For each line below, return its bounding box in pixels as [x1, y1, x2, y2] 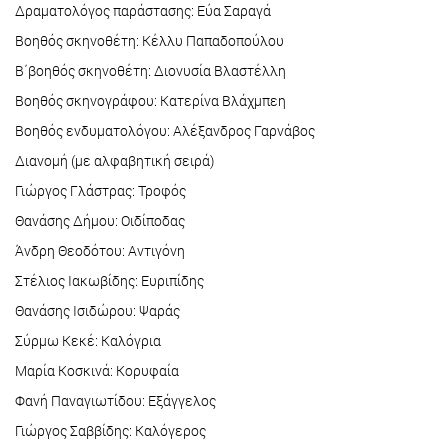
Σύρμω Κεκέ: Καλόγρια [15, 331, 161, 351]
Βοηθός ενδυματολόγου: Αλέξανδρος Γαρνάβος [15, 121, 315, 141]
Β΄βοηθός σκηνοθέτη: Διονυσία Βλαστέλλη [15, 61, 286, 81]
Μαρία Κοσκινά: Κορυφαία [15, 361, 179, 381]
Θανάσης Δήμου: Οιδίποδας [15, 211, 185, 231]
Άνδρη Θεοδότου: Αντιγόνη [15, 241, 185, 261]
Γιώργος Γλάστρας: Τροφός [15, 181, 186, 201]
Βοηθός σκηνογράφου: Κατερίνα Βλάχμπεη [15, 91, 286, 111]
